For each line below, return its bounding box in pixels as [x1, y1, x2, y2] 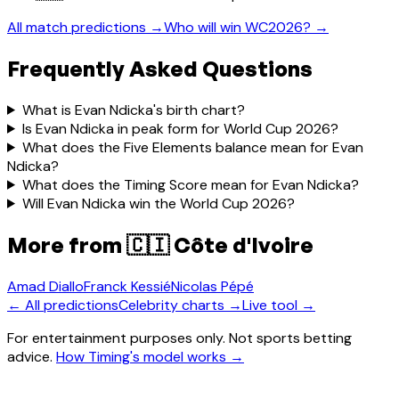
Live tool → [242, 295, 315, 314]
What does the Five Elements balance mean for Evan [21, 137, 363, 157]
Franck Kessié [84, 276, 171, 296]
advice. [7, 346, 53, 366]
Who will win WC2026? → [164, 18, 329, 37]
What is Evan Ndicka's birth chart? [21, 100, 245, 119]
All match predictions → [7, 18, 164, 37]
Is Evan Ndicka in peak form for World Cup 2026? [21, 118, 338, 138]
